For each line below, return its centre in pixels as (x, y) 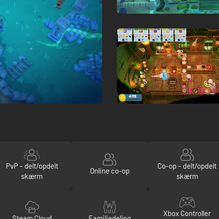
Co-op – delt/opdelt (187, 165)
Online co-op (109, 171)
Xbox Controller (187, 213)
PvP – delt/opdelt (32, 165)
